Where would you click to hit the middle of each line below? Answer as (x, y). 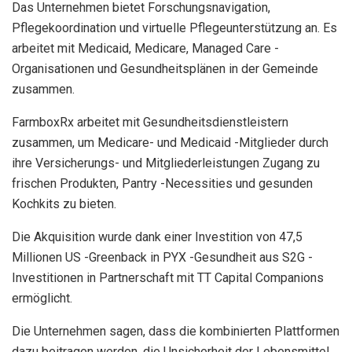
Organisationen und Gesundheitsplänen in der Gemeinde (165, 68)
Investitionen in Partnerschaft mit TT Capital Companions (168, 277)
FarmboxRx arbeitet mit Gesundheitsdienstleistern (150, 122)
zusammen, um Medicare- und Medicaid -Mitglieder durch (170, 142)
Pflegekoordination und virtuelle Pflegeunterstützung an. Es (174, 27)
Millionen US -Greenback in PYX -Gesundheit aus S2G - (162, 257)
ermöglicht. (42, 298)
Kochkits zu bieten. (64, 203)
